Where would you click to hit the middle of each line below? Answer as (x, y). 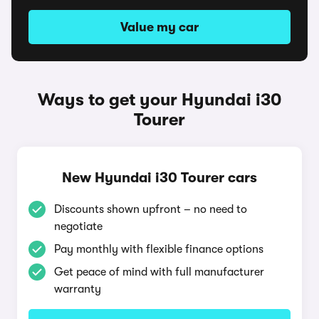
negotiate (78, 226)
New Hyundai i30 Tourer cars (159, 178)
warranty (78, 289)
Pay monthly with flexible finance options (159, 249)
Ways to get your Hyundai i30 (159, 100)
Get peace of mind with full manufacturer (159, 272)
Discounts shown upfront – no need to (151, 209)
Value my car (159, 27)
